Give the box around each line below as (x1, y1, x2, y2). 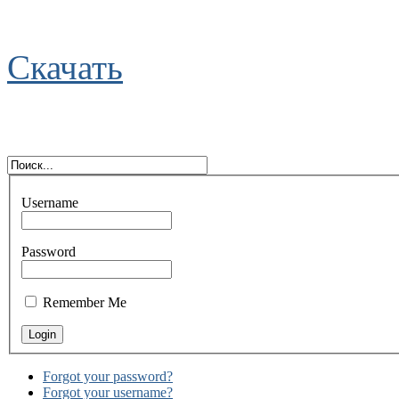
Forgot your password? (43, 369, 173, 385)
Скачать (7, 47, 123, 86)
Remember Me (43, 295, 126, 311)
